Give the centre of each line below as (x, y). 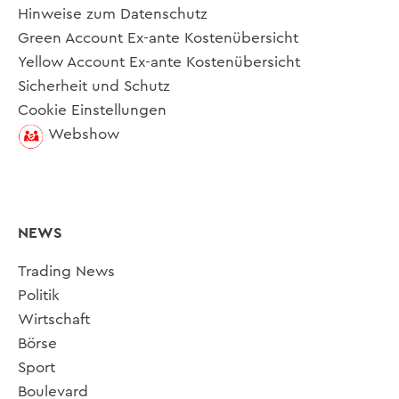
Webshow (84, 134)
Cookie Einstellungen (92, 110)
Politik (39, 296)
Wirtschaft (54, 320)
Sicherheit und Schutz (94, 85)
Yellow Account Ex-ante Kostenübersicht (159, 61)
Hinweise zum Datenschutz (113, 13)
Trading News (66, 272)
